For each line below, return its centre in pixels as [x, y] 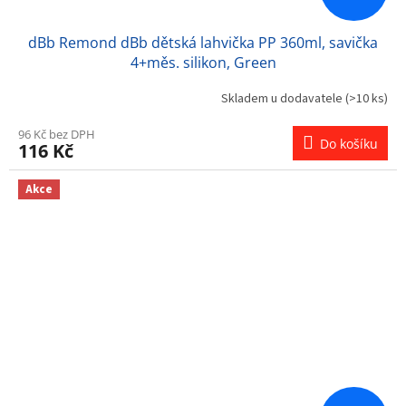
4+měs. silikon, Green [203, 62]
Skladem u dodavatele [283, 99]
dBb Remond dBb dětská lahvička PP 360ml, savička [203, 42]
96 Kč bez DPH [57, 134]
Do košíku [349, 143]
